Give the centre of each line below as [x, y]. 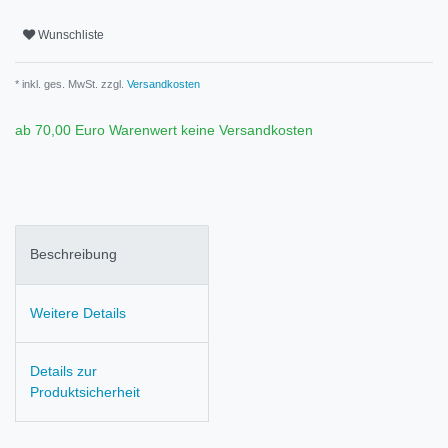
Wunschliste [71, 34]
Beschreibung [73, 254]
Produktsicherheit [85, 392]
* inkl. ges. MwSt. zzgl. [69, 84]
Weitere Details [78, 312]
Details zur [63, 371]
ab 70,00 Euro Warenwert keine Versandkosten [164, 130]
